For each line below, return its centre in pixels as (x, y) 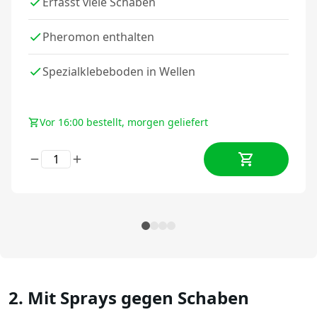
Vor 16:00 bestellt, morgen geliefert (124, 122)
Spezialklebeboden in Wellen (119, 71)
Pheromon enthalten (98, 36)
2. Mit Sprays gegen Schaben (129, 297)
